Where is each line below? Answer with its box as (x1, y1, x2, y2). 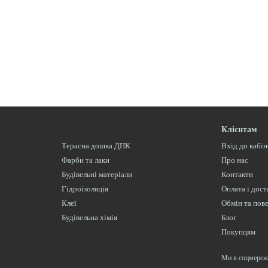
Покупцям (221, 227, 256, 236)
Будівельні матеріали (61, 170, 132, 179)
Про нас (221, 156, 249, 165)
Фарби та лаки (61, 156, 109, 165)
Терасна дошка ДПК (61, 141, 130, 150)
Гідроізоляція (61, 184, 108, 193)
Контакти (221, 170, 254, 179)
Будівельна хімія (61, 213, 117, 222)
